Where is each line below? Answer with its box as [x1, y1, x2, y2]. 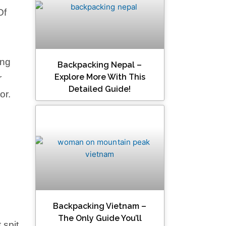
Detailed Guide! [69, 84, 131, 94]
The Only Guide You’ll [58, 213, 142, 223]
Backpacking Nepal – [58, 60, 142, 70]
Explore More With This [54, 72, 145, 82]
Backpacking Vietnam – [53, 201, 147, 211]
